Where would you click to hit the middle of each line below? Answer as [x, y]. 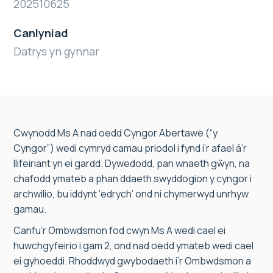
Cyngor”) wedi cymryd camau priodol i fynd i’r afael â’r [130, 148]
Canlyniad [41, 33]
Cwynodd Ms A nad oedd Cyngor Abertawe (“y [115, 133]
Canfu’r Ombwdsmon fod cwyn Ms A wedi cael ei [119, 230]
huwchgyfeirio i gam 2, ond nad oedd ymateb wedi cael [133, 246]
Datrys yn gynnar [56, 51]
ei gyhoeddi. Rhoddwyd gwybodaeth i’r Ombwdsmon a [132, 261]
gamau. [30, 209]
